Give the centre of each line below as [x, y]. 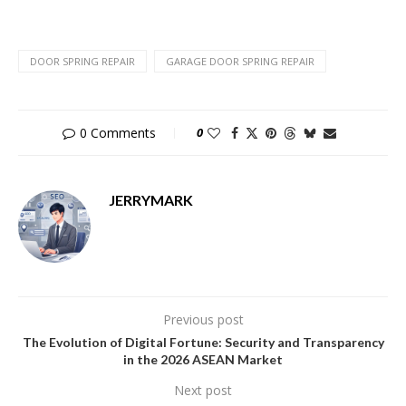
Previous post [203, 319]
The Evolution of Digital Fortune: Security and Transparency [203, 342]
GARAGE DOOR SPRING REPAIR [240, 61]
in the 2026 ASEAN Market [203, 359]
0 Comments [118, 132]
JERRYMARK [151, 199]
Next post [203, 390]
